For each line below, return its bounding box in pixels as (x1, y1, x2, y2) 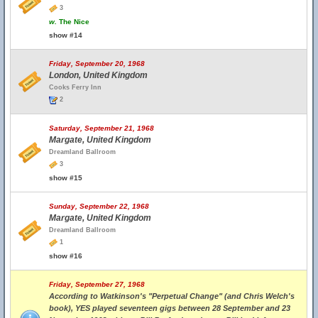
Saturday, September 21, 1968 (49, 124, 154, 132)
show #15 (49, 174, 82, 182)
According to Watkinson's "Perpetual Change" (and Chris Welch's (49, 292, 295, 300)
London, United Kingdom (49, 70, 148, 80)
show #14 (49, 31, 82, 39)
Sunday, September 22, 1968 (49, 202, 149, 210)
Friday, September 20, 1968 (49, 60, 145, 67)
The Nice (57, 18, 89, 26)
